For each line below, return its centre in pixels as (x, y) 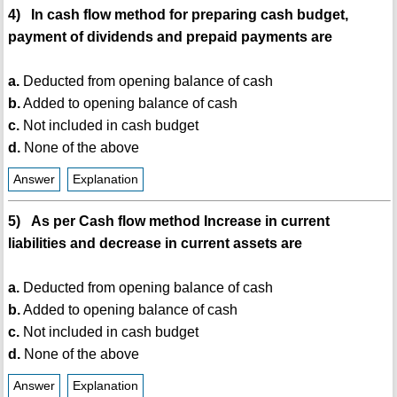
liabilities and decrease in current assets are (155, 244)
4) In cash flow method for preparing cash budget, (178, 15)
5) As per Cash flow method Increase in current (168, 222)
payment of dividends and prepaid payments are (170, 37)
